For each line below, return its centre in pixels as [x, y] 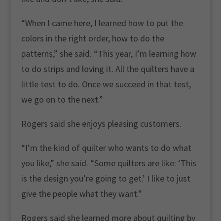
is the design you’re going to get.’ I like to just [106, 178]
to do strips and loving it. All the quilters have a [108, 69]
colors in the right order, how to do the [92, 38]
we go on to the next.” [62, 99]
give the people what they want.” [81, 194]
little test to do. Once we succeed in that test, [106, 84]
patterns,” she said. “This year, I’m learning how [109, 54]
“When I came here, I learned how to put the [102, 23]
